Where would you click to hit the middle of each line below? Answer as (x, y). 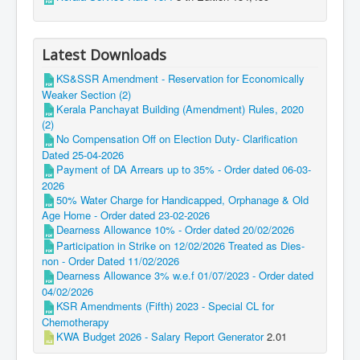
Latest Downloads (104, 55)
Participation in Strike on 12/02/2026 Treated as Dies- (180, 245)
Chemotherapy (76, 321)
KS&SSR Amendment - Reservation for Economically (180, 79)
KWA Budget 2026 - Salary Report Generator (160, 336)
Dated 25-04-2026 (83, 155)
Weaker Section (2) (86, 94)
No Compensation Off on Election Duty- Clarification (177, 139)
